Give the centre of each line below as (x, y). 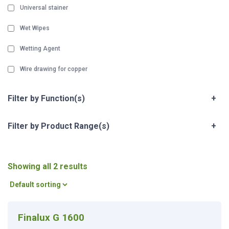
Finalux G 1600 (51, 217)
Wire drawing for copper (54, 69)
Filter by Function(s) (46, 98)
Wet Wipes (35, 28)
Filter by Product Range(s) (59, 126)
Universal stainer (44, 8)
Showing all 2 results (48, 166)
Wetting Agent (40, 49)
